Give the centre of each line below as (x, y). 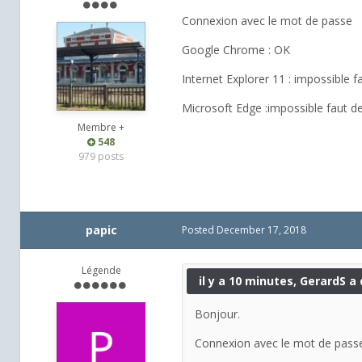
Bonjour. (217, 314)
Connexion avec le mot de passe (267, 21)
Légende (101, 271)
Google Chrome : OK (236, 50)
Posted (199, 230)
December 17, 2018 (261, 230)
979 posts (101, 157)
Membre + (101, 128)
